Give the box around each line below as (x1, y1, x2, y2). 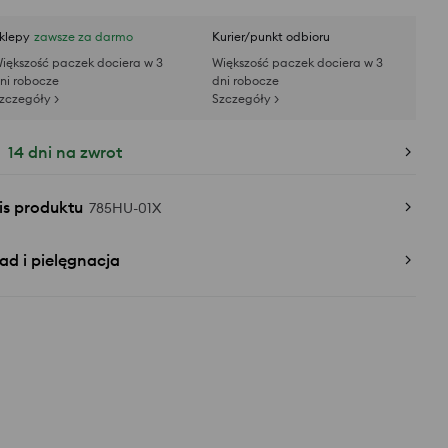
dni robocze (212, 73, 279, 88)
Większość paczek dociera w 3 (212, 55, 383, 70)
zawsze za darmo (34, 29, 133, 44)
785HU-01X (89, 199, 161, 217)
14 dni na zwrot (8, 142, 122, 162)
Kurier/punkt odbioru (212, 29, 330, 44)
